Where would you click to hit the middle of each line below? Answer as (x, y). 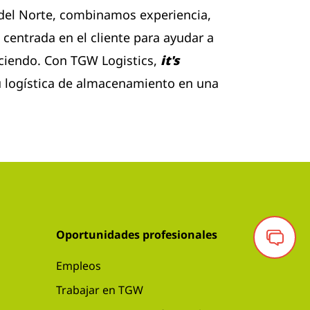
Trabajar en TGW (100, 290)
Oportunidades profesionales (137, 235)
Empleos (79, 266)
